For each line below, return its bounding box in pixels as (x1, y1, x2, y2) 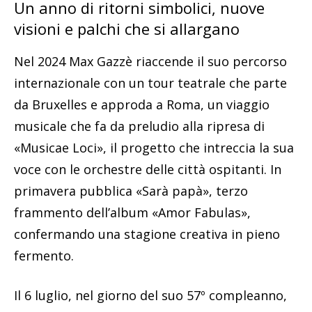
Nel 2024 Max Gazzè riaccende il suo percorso (14, 53, 287, 70)
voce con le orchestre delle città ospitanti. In (14, 161, 281, 178)
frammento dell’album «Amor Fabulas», (14, 204, 251, 221)
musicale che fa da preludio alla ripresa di (14, 118, 265, 135)
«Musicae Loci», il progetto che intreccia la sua (14, 139, 294, 157)
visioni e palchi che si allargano (14, 18, 240, 40)
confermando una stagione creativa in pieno (14, 226, 280, 243)
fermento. (14, 247, 74, 265)
